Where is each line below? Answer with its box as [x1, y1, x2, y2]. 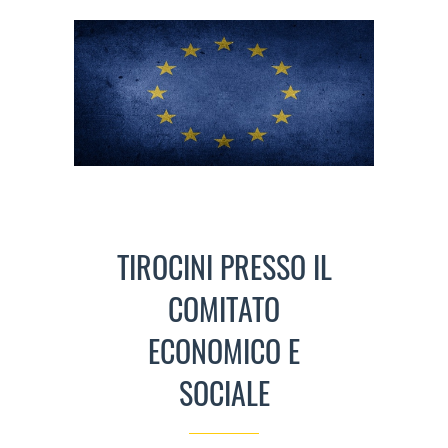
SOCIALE [178, 370, 270, 416]
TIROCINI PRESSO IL [116, 244, 332, 290]
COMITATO [168, 286, 280, 332]
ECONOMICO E [148, 328, 300, 374]
